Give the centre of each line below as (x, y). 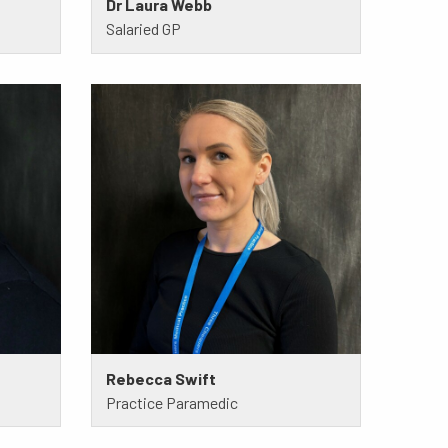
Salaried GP (143, 28)
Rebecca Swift (160, 378)
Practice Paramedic (171, 402)
